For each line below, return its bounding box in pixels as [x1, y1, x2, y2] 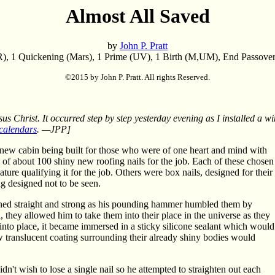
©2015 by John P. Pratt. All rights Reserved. [65, 72, 210, 82]
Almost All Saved [65, 5, 210, 27]
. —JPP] [37, 124, 71, 135]
